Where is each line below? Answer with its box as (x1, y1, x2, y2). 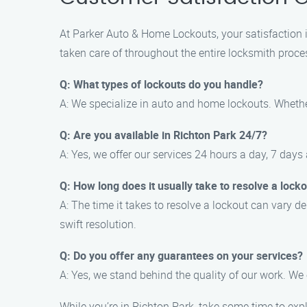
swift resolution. (60, 217, 136, 232)
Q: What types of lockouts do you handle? (60, 77, 263, 92)
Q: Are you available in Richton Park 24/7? (60, 127, 267, 143)
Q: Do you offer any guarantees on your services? (60, 248, 303, 263)
